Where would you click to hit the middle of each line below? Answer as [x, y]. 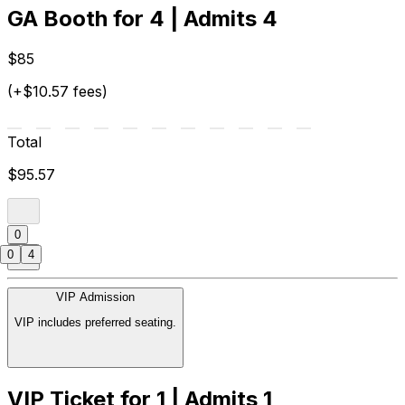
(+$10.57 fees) [57, 91]
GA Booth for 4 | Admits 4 [142, 18]
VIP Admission [95, 297]
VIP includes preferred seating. [95, 322]
